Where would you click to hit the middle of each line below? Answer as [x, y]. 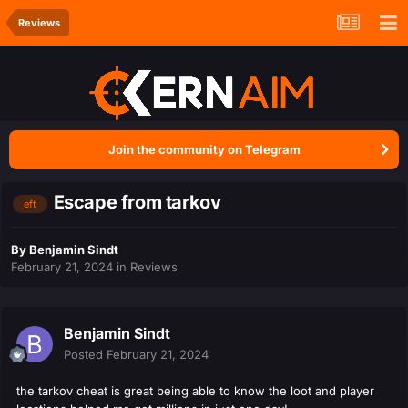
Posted [85, 355]
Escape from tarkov [137, 203]
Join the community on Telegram [204, 149]
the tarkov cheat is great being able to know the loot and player [195, 391]
